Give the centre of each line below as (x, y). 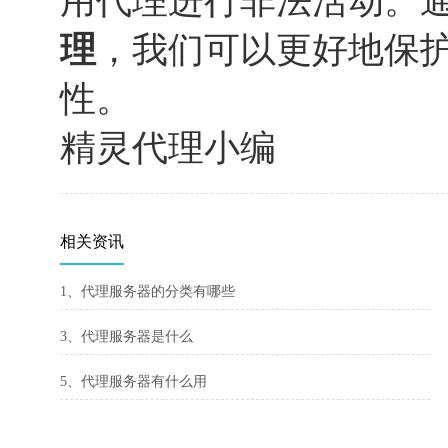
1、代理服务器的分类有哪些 (147, 291)
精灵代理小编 (168, 148)
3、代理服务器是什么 (126, 336)
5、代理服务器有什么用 (133, 381)
